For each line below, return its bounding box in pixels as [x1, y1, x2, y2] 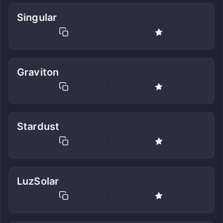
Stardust [17, 120, 60, 133]
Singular [17, 11, 57, 23]
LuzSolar [17, 175, 59, 187]
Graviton [17, 66, 59, 78]
